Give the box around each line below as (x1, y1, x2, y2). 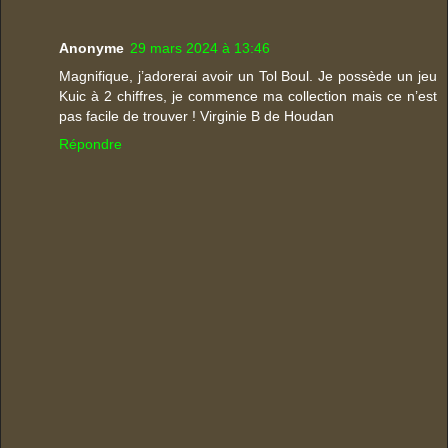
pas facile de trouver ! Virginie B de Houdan (59, 107, 334, 124)
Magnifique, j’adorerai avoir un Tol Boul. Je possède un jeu (59, 67, 437, 84)
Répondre (59, 135, 122, 152)
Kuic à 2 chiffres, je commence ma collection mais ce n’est (59, 87, 437, 104)
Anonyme (59, 39, 124, 56)
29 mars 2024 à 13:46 (130, 39, 270, 56)
